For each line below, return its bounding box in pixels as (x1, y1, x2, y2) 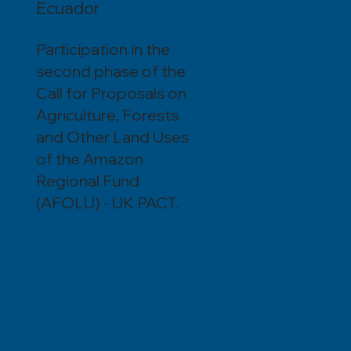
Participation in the (35, 39, 170, 60)
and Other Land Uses (35, 127, 189, 147)
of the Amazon (35, 149, 143, 169)
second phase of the (35, 61, 186, 81)
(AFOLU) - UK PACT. (35, 193, 179, 213)
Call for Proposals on (35, 83, 186, 103)
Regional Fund (35, 171, 139, 191)
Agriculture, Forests (35, 105, 179, 125)
